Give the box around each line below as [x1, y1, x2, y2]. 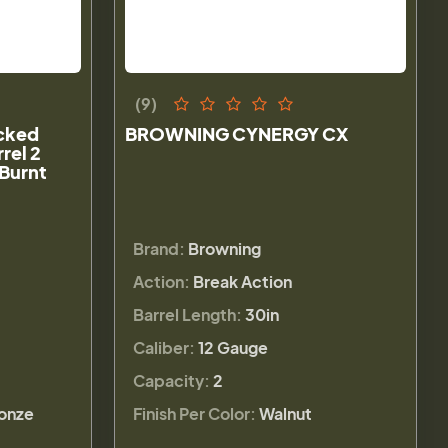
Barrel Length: [133, 303, 243, 325]
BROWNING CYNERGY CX [125, 121, 349, 145]
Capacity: [133, 369, 211, 391]
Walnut [259, 402, 313, 424]
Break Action [193, 270, 293, 292]
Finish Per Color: [133, 402, 257, 424]
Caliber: [133, 336, 196, 358]
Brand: [133, 237, 186, 259]
